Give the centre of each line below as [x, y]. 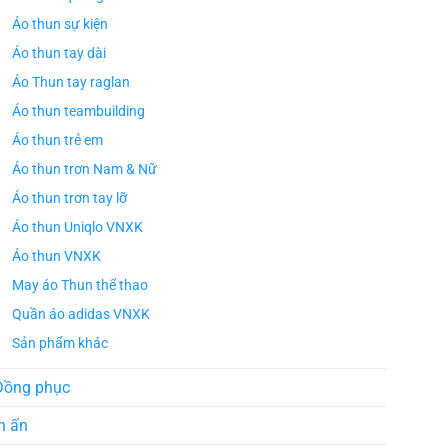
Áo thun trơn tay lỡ [69, 199]
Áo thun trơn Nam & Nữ [84, 170]
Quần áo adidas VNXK [80, 315]
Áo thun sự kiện [59, 25]
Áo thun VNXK [56, 257]
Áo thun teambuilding [78, 112]
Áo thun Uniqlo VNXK [77, 228]
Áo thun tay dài [58, 54]
